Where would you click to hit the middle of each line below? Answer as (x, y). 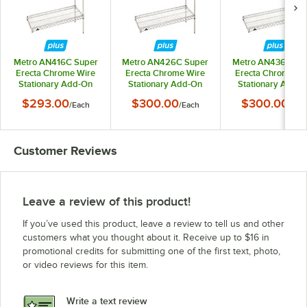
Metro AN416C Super (56, 62)
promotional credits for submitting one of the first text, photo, (151, 251)
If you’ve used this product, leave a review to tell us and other (153, 224)
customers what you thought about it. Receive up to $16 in (146, 238)
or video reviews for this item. (85, 265)
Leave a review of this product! (107, 202)
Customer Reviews (65, 151)
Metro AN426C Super (165, 62)
